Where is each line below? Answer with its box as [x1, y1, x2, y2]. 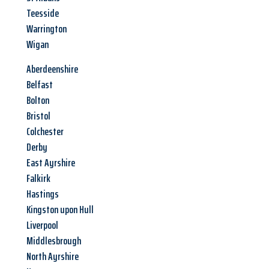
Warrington [26, 20, 67, 38]
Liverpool [26, 217, 58, 234]
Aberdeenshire [26, 61, 78, 78]
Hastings [26, 186, 59, 203]
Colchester [26, 123, 64, 141]
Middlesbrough [26, 232, 81, 250]
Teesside [26, 5, 59, 22]
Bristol [26, 107, 50, 125]
